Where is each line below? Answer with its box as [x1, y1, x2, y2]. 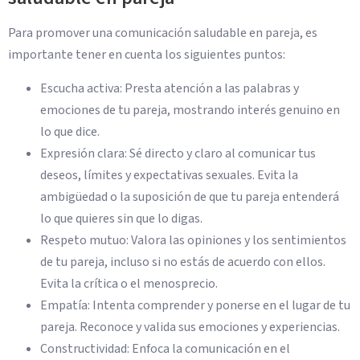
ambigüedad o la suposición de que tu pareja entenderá [40, 187, 339, 206]
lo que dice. [40, 122, 100, 141]
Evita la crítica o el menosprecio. [40, 274, 218, 292]
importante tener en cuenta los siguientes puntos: [8, 46, 285, 64]
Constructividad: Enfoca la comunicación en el [40, 339, 290, 358]
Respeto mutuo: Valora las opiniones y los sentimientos [40, 231, 346, 249]
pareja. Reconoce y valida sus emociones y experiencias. [40, 317, 340, 336]
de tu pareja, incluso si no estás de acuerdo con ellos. [40, 252, 325, 271]
